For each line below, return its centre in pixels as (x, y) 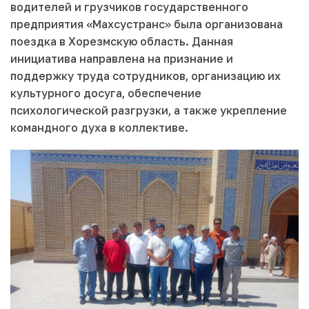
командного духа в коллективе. (99, 128)
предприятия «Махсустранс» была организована (147, 24)
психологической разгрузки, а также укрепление (149, 111)
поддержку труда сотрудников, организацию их (146, 76)
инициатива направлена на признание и (122, 59)
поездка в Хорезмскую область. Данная (122, 42)
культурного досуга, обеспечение (106, 93)
